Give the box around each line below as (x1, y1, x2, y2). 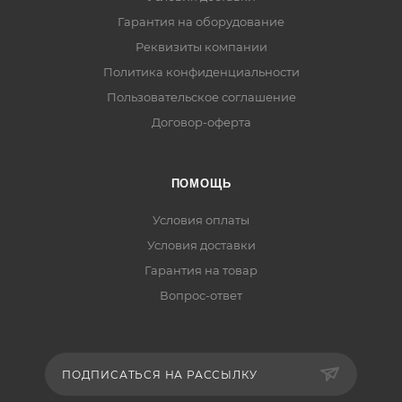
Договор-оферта (151, 115, 251, 130)
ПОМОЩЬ (170, 177, 232, 191)
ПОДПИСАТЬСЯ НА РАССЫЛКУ (62, 368, 258, 382)
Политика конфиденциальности (102, 65, 300, 80)
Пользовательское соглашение (106, 90, 296, 105)
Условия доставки (146, 238, 256, 253)
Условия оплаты (153, 213, 249, 228)
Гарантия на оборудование (118, 14, 284, 30)
